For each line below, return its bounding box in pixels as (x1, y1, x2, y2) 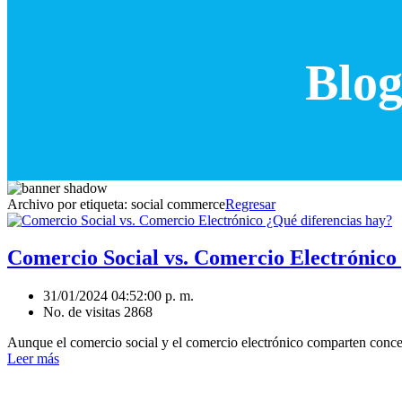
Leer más (7, 351, 59, 367)
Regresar (225, 196, 275, 212)
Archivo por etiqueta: (7, 196, 131, 212)
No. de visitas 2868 (43, 304, 153, 320)
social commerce (131, 196, 225, 212)
